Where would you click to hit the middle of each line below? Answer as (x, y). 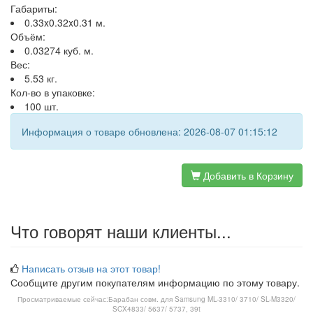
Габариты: (34, 8)
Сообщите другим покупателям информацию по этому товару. (155, 282)
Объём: (28, 36)
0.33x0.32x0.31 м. (65, 22)
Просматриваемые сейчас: (63, 299)
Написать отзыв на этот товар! (91, 268)
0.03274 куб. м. (59, 50)
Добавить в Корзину (247, 175)
